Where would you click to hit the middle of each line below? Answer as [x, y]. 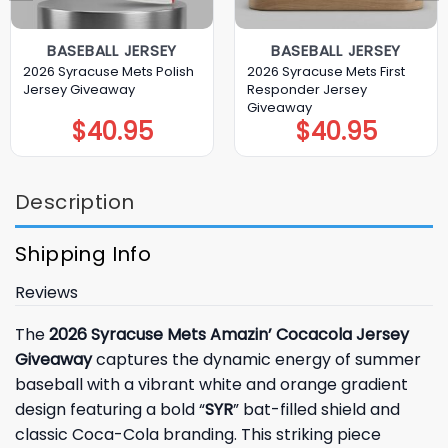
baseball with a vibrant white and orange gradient [211, 385]
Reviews [46, 293]
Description [75, 202]
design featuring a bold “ [110, 410]
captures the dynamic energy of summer [256, 360]
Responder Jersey [306, 89]
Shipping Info [83, 254]
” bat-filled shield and [316, 410]
